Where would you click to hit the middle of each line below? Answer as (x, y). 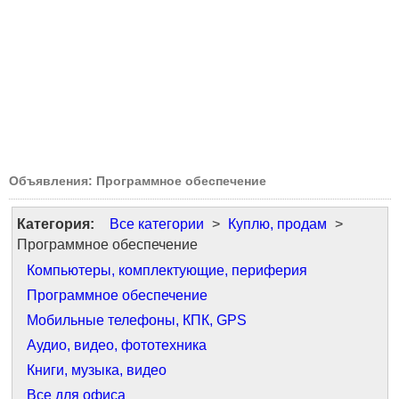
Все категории (157, 224)
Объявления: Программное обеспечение (138, 181)
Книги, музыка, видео (97, 370)
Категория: (56, 224)
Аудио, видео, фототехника (117, 345)
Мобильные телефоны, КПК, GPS (137, 320)
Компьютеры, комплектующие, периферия (167, 270)
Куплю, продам (277, 224)
